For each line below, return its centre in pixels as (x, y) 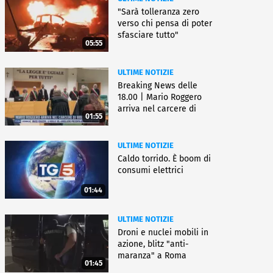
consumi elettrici (151, 171)
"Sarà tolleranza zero (158, 12)
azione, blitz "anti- (153, 244)
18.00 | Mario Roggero (160, 97)
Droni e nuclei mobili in (163, 232)
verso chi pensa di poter (165, 23)
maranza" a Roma (152, 255)
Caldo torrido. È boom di (164, 159)
